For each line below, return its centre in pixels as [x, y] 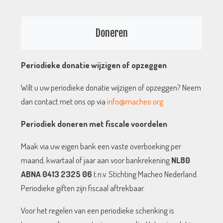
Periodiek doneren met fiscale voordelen [94, 124]
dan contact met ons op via [64, 102]
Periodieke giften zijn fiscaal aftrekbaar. [83, 188]
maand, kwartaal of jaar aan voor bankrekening [96, 160]
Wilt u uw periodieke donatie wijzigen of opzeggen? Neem [111, 88]
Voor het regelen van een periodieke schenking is [98, 211]
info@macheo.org [135, 102]
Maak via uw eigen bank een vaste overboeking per [101, 146]
